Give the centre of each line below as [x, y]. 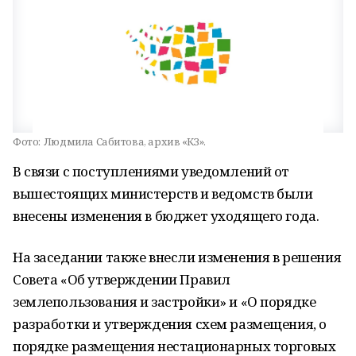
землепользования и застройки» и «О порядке [164, 302]
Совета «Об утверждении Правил [122, 279]
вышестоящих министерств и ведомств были [163, 193]
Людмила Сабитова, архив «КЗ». [124, 141]
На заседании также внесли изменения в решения [177, 257]
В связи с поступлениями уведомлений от [151, 171]
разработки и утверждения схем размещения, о [170, 324]
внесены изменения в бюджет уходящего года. [166, 216]
